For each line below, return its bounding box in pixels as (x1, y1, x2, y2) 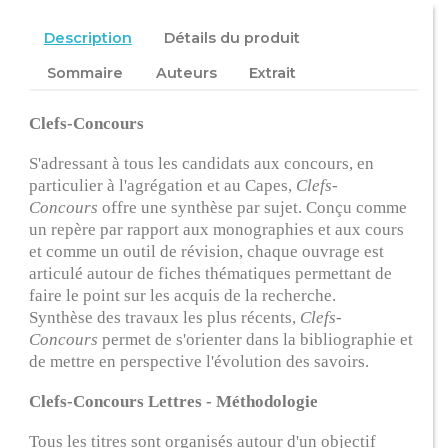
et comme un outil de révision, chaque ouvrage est (29, 242, 385, 262)
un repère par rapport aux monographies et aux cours (29, 220, 405, 240)
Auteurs (155, 63, 217, 82)
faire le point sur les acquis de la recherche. (29, 286, 341, 306)
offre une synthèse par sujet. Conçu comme (102, 198, 408, 218)
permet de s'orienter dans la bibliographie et (98, 330, 414, 350)
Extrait (249, 63, 297, 82)
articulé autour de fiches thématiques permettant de (29, 264, 393, 284)
